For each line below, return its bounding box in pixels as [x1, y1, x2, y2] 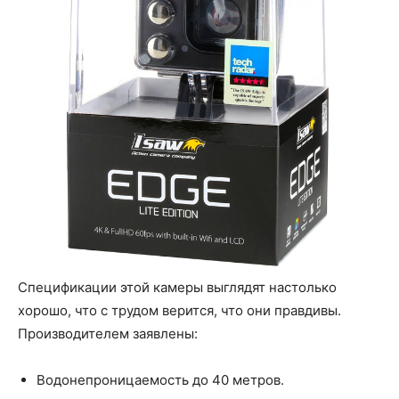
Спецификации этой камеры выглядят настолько [18, 278, 337, 296]
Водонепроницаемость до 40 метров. [37, 370, 284, 388]
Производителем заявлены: [18, 324, 198, 342]
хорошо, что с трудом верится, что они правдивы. [18, 301, 341, 319]
